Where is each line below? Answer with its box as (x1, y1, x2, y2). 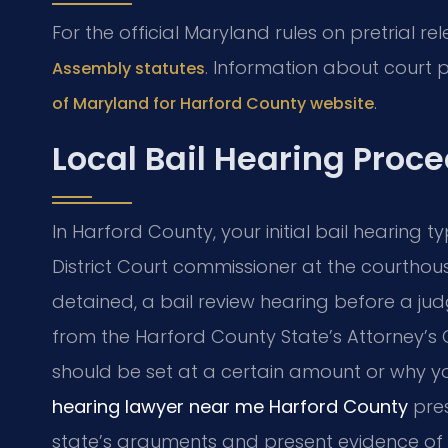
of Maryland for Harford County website (52, 92, 374, 116)
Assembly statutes (52, 57, 205, 81)
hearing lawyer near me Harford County (52, 393, 408, 419)
